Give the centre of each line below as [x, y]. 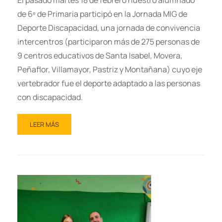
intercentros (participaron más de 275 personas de [109, 42]
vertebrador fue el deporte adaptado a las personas [109, 83]
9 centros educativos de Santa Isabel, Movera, [100, 56]
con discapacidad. [50, 97]
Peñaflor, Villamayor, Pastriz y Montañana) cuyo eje [110, 70]
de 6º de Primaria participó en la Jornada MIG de [102, 14]
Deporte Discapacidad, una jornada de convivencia [109, 28]
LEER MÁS [44, 125]
